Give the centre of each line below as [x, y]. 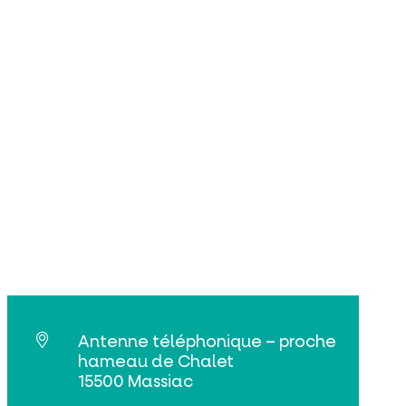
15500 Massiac [136, 381]
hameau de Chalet [156, 361]
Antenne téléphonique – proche [208, 341]
